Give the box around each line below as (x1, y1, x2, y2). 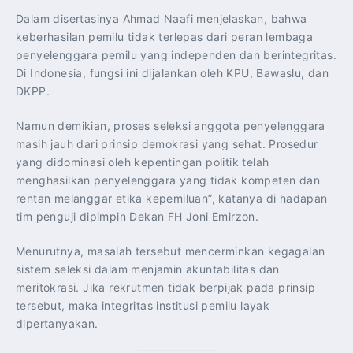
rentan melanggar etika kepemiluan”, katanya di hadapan (16, 191, 328, 206)
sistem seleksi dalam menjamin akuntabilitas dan (16, 262, 280, 277)
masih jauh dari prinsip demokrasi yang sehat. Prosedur (16, 137, 318, 151)
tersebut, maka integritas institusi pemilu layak (16, 299, 270, 313)
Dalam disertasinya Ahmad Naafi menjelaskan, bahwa (16, 12, 307, 26)
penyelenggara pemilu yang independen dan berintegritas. (16, 48, 336, 62)
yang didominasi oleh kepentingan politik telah (16, 155, 269, 169)
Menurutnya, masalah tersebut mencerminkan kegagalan (16, 244, 325, 258)
